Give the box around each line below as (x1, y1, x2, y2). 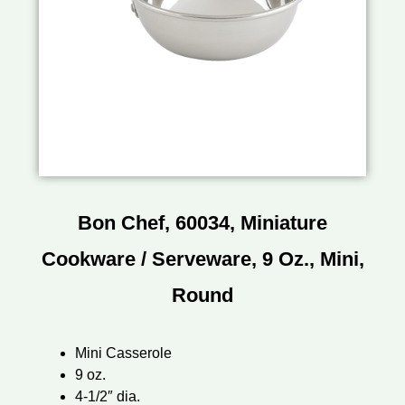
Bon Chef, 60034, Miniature (78, 212, 327, 235)
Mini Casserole (74, 345, 172, 362)
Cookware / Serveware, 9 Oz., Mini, (41, 248, 364, 271)
